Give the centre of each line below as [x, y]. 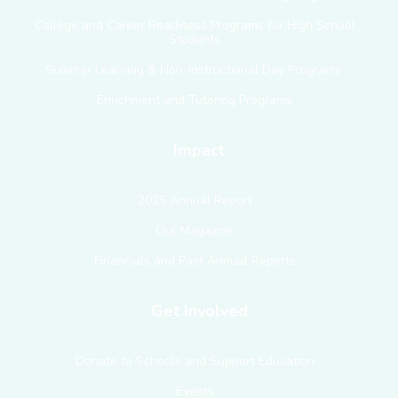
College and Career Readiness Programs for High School [195, 25]
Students [195, 39]
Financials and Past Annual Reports [195, 260]
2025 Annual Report [195, 200]
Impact [199, 150]
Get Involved [199, 310]
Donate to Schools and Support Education [195, 361]
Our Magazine [195, 230]
